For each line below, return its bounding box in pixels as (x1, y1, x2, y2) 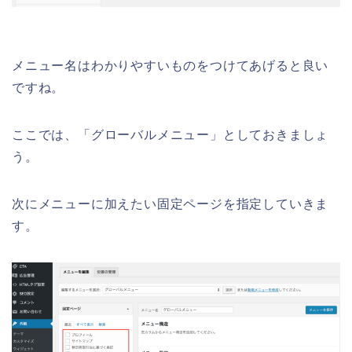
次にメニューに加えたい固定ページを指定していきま (12, 197, 329, 211)
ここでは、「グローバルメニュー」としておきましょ (12, 128, 329, 142)
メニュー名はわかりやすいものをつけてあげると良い (12, 59, 329, 73)
